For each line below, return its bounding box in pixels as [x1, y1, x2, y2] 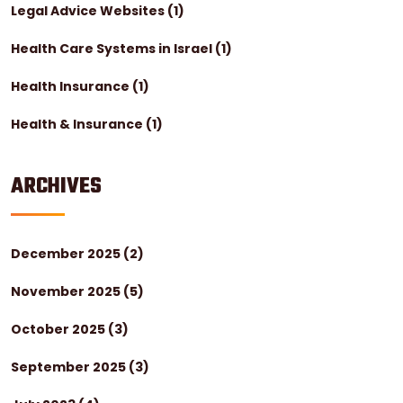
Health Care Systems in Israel [11, 40, 215, 58]
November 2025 [11, 282, 123, 300]
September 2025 [11, 358, 129, 376]
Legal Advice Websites [11, 2, 167, 20]
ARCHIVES [11, 170, 102, 203]
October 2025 [11, 320, 108, 338]
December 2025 [11, 245, 123, 263]
